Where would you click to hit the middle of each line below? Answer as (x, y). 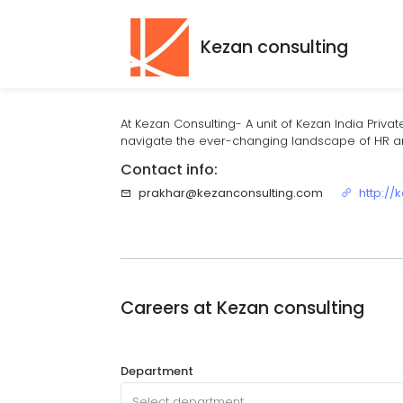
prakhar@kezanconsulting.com (231, 193)
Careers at (169, 308)
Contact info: (170, 170)
